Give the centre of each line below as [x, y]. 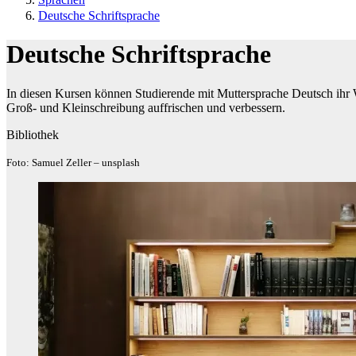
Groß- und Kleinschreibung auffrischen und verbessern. [146, 107]
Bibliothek [33, 134]
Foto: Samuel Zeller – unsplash [73, 162]
